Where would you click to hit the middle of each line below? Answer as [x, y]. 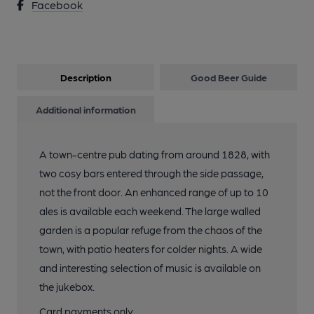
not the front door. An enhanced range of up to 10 [154, 192]
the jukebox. [67, 287]
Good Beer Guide [228, 77]
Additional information [86, 109]
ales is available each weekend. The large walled [150, 211]
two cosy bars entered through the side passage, [151, 173]
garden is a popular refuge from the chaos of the [151, 230]
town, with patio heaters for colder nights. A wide [151, 249]
